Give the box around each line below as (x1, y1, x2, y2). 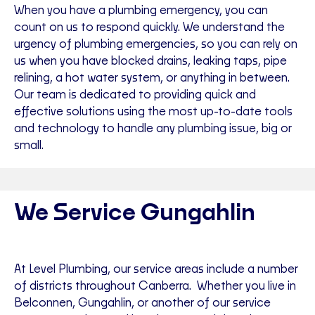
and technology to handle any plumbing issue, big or (14, 123, 292, 135)
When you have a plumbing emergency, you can (14, 5, 268, 17)
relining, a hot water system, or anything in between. (14, 72, 290, 84)
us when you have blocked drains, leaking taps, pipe (14, 56, 287, 67)
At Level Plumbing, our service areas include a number (14, 264, 298, 276)
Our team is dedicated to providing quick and (14, 89, 256, 101)
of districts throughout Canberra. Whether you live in (14, 281, 296, 292)
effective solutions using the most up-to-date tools (14, 106, 292, 118)
